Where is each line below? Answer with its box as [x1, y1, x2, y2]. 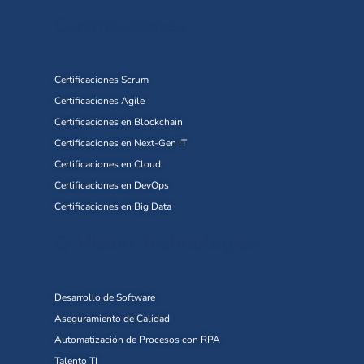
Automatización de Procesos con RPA [54, 333, 220, 347]
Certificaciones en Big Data [54, 200, 171, 214]
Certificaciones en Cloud [54, 158, 161, 171]
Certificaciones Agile [54, 94, 145, 108]
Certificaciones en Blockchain [54, 115, 183, 129]
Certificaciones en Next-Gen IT [54, 136, 187, 150]
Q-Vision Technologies [54, 230, 259, 257]
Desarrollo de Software [54, 291, 155, 305]
